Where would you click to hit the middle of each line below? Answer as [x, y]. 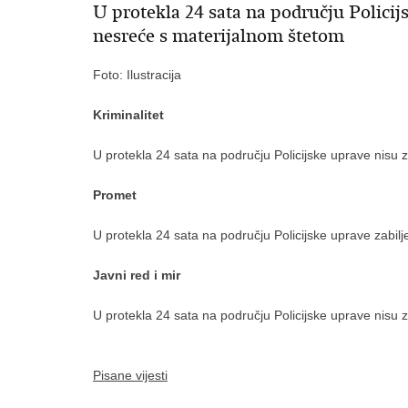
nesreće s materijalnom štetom [219, 36]
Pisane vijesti [130, 375]
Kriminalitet [128, 115]
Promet [115, 195]
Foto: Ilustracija [137, 75]
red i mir [155, 275]
